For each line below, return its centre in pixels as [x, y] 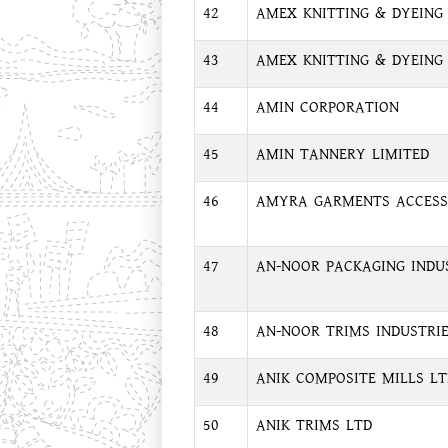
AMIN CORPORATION [327, 107]
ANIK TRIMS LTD [313, 425]
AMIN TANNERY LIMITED [342, 154]
